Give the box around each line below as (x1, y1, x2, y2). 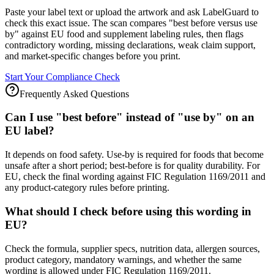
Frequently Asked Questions (20, 88, 129, 99)
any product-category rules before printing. (5, 182, 169, 193)
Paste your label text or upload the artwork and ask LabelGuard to (5, 6, 259, 17)
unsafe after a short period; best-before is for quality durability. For (5, 160, 260, 171)
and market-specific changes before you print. (5, 50, 180, 61)
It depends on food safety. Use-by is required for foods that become (5, 149, 264, 160)
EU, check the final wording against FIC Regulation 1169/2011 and (5, 171, 265, 182)
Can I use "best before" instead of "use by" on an (5, 111, 254, 124)
